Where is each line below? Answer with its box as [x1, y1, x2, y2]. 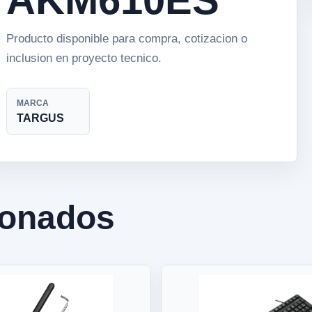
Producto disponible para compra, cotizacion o [6, 32, 248, 45]
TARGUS [17, 112, 65, 124]
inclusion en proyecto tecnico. [6, 52, 162, 65]
